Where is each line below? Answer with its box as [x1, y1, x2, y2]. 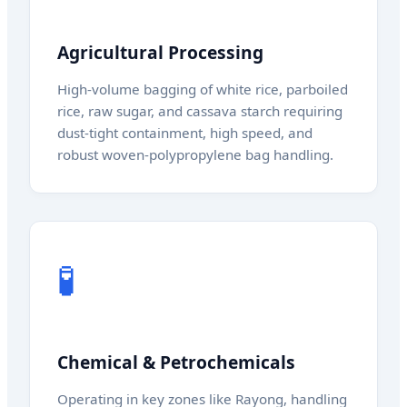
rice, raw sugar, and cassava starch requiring [57, 102, 342, 121]
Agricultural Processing [57, 40, 263, 65]
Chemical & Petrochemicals [57, 349, 295, 374]
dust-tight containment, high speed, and [57, 124, 313, 143]
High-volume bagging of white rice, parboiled [57, 80, 348, 99]
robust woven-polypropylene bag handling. [57, 145, 333, 164]
